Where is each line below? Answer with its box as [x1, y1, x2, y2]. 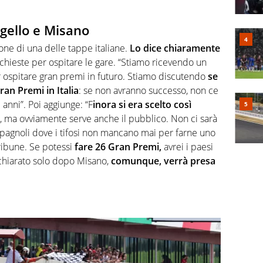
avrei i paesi [161, 140, 213, 153]
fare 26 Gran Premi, [72, 140, 161, 153]
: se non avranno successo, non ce [79, 83, 218, 97]
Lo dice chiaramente [127, 41, 220, 55]
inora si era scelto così [93, 97, 191, 111]
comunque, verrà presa [111, 154, 215, 167]
